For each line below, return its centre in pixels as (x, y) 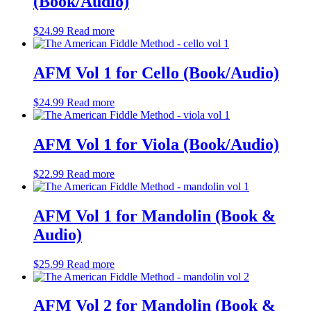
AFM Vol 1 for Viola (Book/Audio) (156, 144)
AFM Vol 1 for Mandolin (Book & (154, 216)
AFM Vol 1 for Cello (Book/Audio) (156, 73)
